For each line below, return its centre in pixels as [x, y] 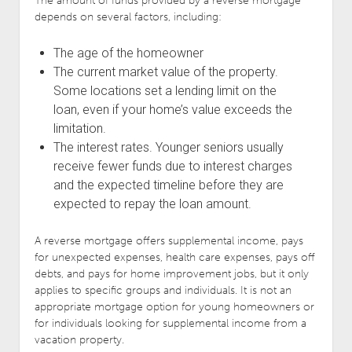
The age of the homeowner [128, 53]
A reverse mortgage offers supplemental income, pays [169, 240]
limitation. [79, 128]
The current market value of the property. [165, 71]
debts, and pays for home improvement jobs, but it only [171, 273]
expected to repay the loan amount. [152, 203]
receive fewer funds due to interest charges [172, 166]
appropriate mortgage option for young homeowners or [174, 306]
